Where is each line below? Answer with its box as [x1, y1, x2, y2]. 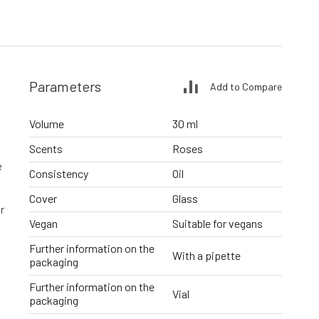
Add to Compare [210, 80, 282, 93]
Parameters [29, 78, 101, 95]
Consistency [29, 167, 88, 181]
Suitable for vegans [172, 216, 263, 231]
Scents [29, 142, 63, 156]
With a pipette [172, 248, 241, 262]
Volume [29, 117, 64, 131]
